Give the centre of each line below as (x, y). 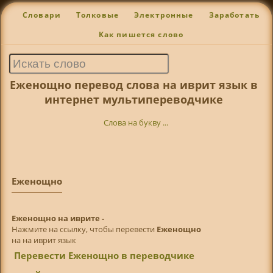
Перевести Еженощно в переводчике (105, 255)
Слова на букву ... (136, 123)
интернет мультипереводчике (134, 99)
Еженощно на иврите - (58, 218)
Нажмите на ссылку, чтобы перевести (84, 229)
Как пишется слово (141, 35)
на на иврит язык (44, 240)
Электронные (164, 15)
